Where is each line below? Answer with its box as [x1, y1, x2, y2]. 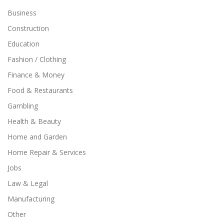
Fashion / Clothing [7, 54, 66, 64]
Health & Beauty [7, 116, 61, 126]
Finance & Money [7, 70, 64, 80]
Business [7, 8, 36, 18]
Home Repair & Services [7, 147, 86, 157]
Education [7, 39, 39, 49]
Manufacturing [7, 194, 54, 204]
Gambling [7, 101, 38, 111]
